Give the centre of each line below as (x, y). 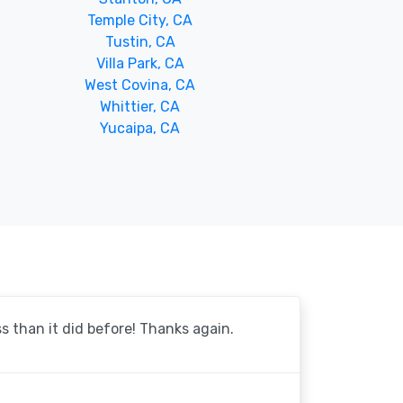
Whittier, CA (140, 107)
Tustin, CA (140, 42)
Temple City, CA (140, 20)
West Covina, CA (140, 85)
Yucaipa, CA (140, 128)
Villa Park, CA (140, 63)
